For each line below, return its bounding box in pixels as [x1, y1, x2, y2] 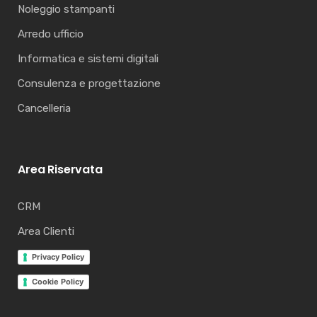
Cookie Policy [32, 276, 83, 287]
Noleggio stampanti [18, 3, 115, 16]
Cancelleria [18, 102, 71, 115]
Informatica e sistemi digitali [18, 52, 158, 66]
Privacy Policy [32, 251, 84, 262]
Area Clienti [18, 225, 74, 238]
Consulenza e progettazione [18, 77, 161, 91]
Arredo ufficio [18, 28, 83, 41]
